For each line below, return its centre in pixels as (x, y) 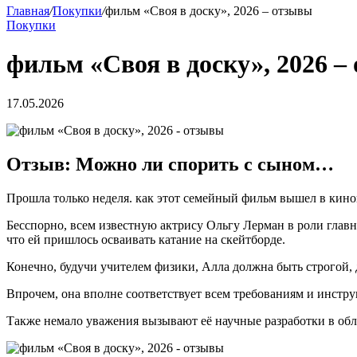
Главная (28, 11)
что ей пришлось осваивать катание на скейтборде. (146, 239)
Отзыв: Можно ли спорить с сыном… (170, 164)
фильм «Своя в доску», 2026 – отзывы (209, 11)
